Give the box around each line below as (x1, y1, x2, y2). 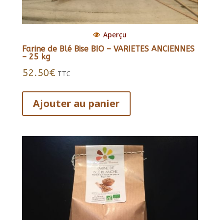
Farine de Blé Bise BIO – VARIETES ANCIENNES (22, 44, 194, 54)
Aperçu (103, 30, 127, 40)
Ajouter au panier (32, 97, 120, 110)
